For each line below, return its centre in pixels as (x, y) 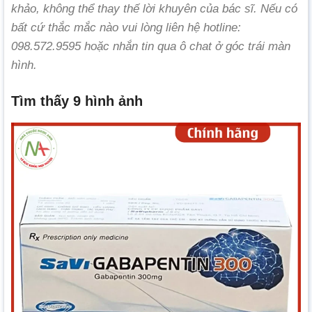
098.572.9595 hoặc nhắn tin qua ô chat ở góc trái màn (151, 46)
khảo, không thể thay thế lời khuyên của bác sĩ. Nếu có (154, 8)
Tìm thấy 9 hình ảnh (77, 101)
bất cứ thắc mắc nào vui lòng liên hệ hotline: (126, 27)
